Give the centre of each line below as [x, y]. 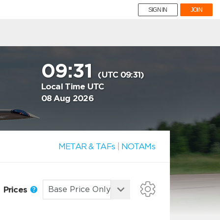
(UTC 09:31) [121, 75]
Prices [16, 189]
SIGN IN [158, 10]
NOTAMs [138, 146]
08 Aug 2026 [67, 98]
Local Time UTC [72, 86]
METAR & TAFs [87, 146]
